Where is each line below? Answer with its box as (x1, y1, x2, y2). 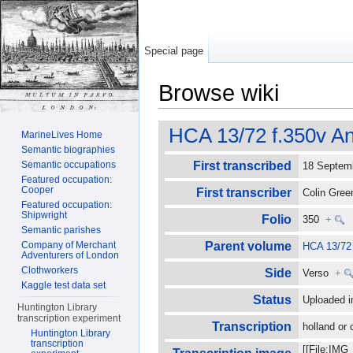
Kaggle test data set (21, 280, 106, 291)
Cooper (21, 184, 54, 195)
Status (252, 293, 292, 307)
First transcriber (195, 186, 292, 200)
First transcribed (192, 159, 292, 173)
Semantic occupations (21, 159, 117, 170)
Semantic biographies (21, 144, 116, 155)
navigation (202, 108, 248, 121)
